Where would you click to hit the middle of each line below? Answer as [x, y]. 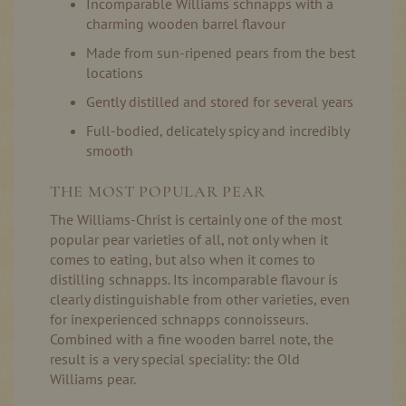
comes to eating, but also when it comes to [183, 259]
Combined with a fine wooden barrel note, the [192, 339]
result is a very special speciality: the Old [175, 359]
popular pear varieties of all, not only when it [189, 239]
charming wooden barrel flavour [186, 24]
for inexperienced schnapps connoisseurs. [179, 319]
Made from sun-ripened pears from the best [221, 53]
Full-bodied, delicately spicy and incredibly [217, 130]
